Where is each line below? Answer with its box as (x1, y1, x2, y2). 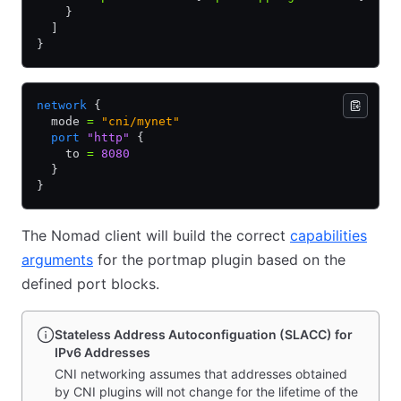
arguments (21, 251, 93, 269)
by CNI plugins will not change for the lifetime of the (55, 384, 358, 399)
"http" (80, 131, 130, 144)
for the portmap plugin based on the (93, 251, 346, 269)
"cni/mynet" (94, 115, 180, 128)
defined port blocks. (21, 275, 159, 293)
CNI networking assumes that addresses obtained (55, 366, 347, 381)
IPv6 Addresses (55, 345, 150, 360)
